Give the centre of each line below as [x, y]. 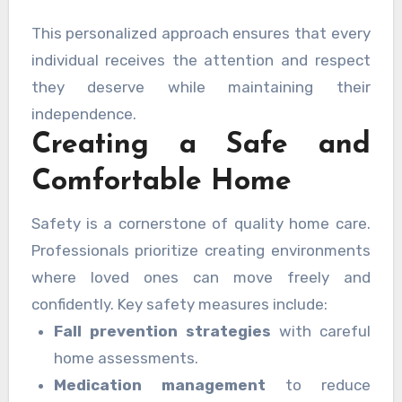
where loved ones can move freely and [201, 277]
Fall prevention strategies [163, 331]
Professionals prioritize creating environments [201, 250]
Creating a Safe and [201, 145]
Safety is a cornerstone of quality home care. [201, 223]
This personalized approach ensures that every [201, 33]
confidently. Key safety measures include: [179, 304]
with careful [321, 331]
